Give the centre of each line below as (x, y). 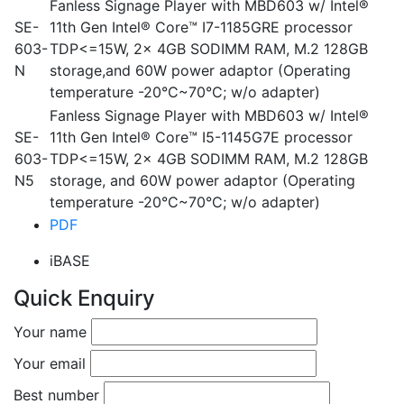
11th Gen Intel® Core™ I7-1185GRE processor (201, 28)
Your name (50, 332)
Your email (50, 364)
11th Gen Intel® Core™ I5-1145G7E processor (201, 138)
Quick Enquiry (84, 298)
